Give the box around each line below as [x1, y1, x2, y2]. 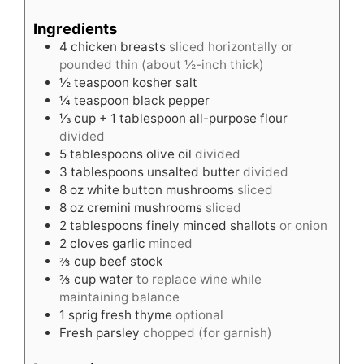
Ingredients [33, 19, 117, 37]
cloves [70, 235, 109, 251]
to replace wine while [136, 271, 262, 287]
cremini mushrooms [87, 199, 202, 215]
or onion [279, 217, 327, 233]
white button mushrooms [87, 181, 234, 197]
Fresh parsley [59, 324, 140, 340]
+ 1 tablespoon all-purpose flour [99, 110, 288, 126]
